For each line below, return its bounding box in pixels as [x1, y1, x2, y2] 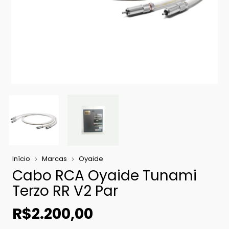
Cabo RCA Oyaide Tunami [12, 166, 197, 186]
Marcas [42, 154, 67, 164]
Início [12, 154, 30, 164]
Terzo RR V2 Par [12, 181, 118, 201]
